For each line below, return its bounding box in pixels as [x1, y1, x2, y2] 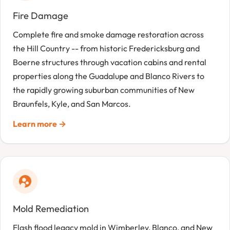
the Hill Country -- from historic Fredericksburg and [13, 43, 200, 54]
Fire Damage [13, 10, 68, 22]
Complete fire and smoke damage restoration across [13, 29, 204, 40]
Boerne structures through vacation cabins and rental [13, 57, 206, 68]
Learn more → [13, 119, 66, 129]
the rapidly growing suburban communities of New [13, 85, 195, 95]
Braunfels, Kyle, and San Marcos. [13, 99, 131, 109]
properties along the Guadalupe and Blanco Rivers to [13, 71, 204, 82]
